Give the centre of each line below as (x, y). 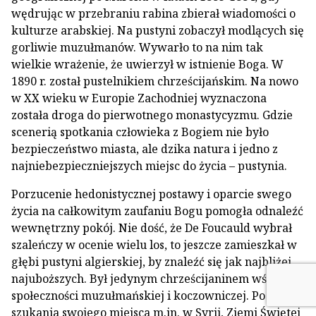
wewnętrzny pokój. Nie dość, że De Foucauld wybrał (152, 227)
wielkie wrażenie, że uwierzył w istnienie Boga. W (147, 64)
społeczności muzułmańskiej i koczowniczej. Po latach (156, 295)
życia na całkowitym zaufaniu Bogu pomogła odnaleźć (157, 211)
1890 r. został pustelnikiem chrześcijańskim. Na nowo (155, 81)
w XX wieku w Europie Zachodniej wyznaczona (139, 98)
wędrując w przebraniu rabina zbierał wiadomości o (153, 13)
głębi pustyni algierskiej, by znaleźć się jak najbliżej (151, 261)
